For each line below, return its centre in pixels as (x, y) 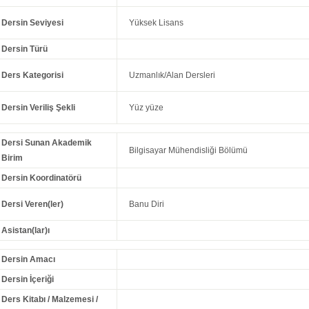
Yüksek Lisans (156, 23)
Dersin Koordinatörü (42, 178)
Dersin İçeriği (28, 280)
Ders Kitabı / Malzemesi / (50, 300)
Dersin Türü (25, 49)
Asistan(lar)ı (26, 231)
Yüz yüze (146, 108)
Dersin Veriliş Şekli (39, 108)
